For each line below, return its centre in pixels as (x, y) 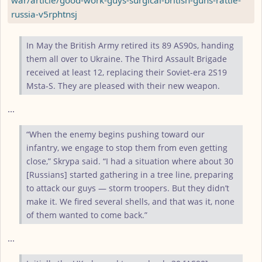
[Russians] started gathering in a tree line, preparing (130, 174)
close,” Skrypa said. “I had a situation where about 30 (130, 161)
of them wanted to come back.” (87, 215)
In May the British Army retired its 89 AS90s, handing (130, 45)
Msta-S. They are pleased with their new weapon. (123, 85)
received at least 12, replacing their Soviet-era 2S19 (127, 72)
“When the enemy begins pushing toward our (116, 134)
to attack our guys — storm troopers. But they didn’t (128, 188)
